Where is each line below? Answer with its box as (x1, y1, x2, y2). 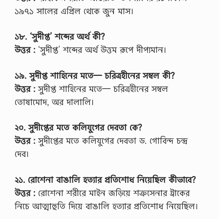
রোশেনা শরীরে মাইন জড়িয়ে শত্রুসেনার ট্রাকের (35, 187, 190, 198)
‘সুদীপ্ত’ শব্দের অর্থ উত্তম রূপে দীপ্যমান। (35, 44, 166, 56)
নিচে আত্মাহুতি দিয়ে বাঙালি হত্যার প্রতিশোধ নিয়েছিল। (15, 200, 198, 212)
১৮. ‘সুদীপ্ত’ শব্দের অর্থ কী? (15, 31, 105, 43)
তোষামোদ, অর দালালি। (15, 96, 94, 108)
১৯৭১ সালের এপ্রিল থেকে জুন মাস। (15, 5, 133, 17)
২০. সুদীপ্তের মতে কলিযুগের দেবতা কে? (15, 122, 142, 133)
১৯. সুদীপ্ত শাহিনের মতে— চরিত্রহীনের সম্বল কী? (15, 69, 175, 81)
